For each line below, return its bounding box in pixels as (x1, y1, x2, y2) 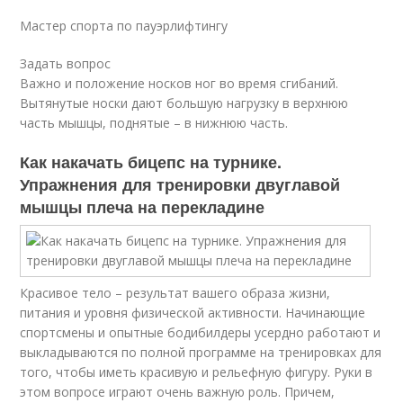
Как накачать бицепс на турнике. (20, 150, 282, 174)
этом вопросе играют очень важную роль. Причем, (20, 383, 336, 400)
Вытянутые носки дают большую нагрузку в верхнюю (20, 94, 349, 112)
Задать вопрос (20, 55, 112, 72)
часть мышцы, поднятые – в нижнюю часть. (20, 114, 289, 131)
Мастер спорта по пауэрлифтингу (20, 17, 228, 34)
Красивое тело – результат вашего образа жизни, (20, 284, 331, 301)
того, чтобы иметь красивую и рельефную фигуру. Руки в (20, 363, 373, 381)
